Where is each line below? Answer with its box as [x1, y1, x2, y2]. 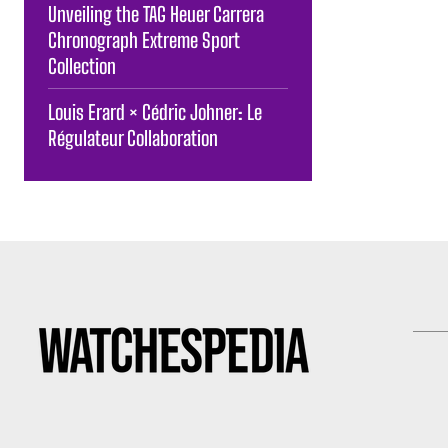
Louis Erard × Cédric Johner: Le [48, 99, 262, 124]
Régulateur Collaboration [48, 125, 218, 150]
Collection [48, 53, 116, 78]
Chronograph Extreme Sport [48, 27, 240, 52]
